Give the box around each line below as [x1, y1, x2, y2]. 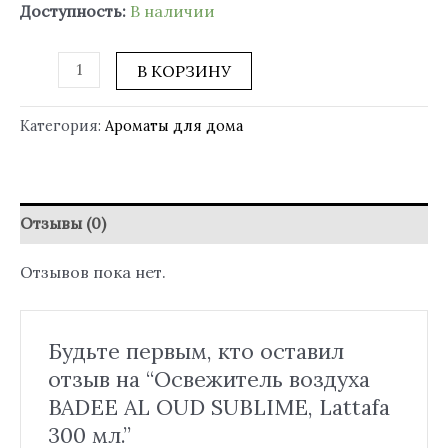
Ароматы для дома [105, 116, 243, 135]
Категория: [20, 116, 105, 135]
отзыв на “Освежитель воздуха [47, 365, 370, 394]
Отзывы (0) [20, 212, 106, 233]
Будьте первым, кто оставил [47, 337, 344, 366]
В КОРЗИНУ [137, 60, 232, 81]
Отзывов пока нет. [20, 261, 166, 282]
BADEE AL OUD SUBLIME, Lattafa [47, 393, 390, 422]
